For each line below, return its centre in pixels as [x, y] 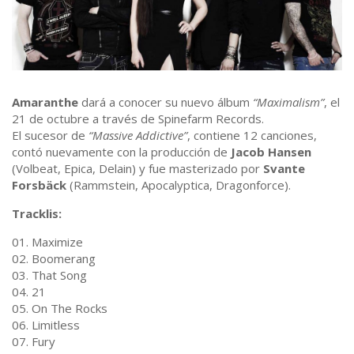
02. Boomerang [54, 259]
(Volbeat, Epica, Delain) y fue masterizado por [137, 169]
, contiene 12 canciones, [252, 136]
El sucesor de [50, 136]
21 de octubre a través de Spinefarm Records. [138, 119]
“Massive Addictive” [138, 136]
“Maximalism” [288, 102]
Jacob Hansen [271, 152]
